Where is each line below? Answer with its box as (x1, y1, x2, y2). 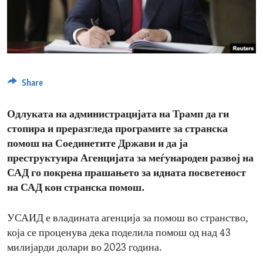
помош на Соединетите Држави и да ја (7, 138, 188, 150)
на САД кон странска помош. (7, 182, 144, 194)
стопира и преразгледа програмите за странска (7, 123, 228, 135)
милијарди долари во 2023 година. (7, 242, 162, 254)
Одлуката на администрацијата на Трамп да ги (7, 109, 229, 120)
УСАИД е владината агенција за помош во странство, (7, 213, 248, 224)
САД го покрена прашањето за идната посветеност (7, 167, 246, 179)
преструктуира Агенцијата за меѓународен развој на (7, 153, 254, 164)
